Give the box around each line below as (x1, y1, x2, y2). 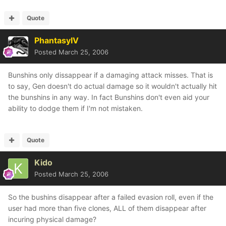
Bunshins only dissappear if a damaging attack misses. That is (8, 71, 213, 79)
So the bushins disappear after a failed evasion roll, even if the (8, 193, 213, 201)
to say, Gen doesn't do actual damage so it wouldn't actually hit (8, 82, 217, 90)
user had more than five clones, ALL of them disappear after (8, 204, 206, 212)
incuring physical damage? (8, 215, 96, 223)
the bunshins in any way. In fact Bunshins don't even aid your (8, 93, 209, 101)
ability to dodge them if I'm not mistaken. (8, 104, 143, 112)
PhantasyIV (34, 35, 79, 45)
